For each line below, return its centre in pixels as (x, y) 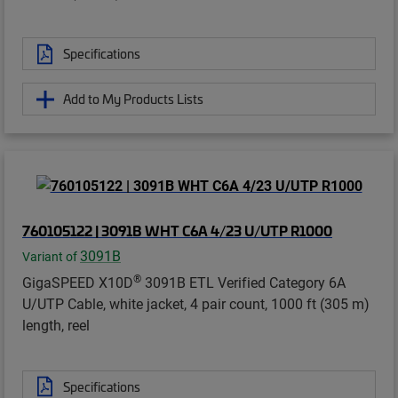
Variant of (51, 256)
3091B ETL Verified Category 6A (243, 282)
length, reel (56, 324)
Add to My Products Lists (133, 99)
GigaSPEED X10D (78, 282)
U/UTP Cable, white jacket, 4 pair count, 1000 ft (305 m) (196, 303)
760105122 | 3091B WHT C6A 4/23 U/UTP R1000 (177, 230)
